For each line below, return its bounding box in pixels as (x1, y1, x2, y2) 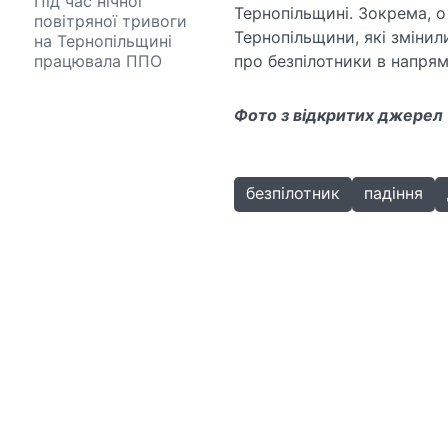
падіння (363, 183, 423, 204)
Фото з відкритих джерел (233, 105, 443, 126)
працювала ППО (33, 51, 162, 72)
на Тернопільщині (33, 31, 172, 52)
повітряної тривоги (33, 11, 187, 32)
